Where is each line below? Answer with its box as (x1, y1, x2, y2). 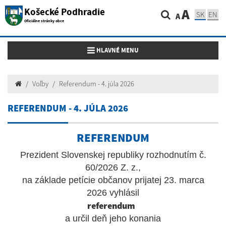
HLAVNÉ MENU (95, 46, 139, 54)
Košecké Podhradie (24, 6, 105, 18)
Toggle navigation (87, 45, 139, 54)
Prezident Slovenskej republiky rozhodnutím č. (20, 150, 206, 160)
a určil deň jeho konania (65, 213, 161, 223)
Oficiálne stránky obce (24, 18, 64, 24)
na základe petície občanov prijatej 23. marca (22, 175, 204, 185)
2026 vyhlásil (87, 188, 139, 198)
